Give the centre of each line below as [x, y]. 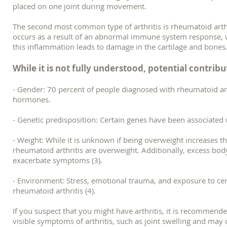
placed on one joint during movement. [81, 6]
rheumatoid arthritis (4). [54, 191]
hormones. [32, 99]
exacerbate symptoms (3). [58, 160]
